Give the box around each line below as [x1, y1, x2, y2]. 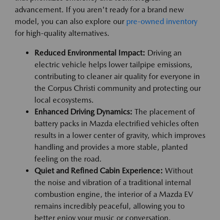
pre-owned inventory [126, 17, 197, 27]
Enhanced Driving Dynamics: [34, 107, 133, 117]
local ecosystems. [34, 95, 94, 105]
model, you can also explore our [15, 17, 126, 27]
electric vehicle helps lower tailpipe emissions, [34, 60, 192, 70]
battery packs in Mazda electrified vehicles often [34, 119, 199, 129]
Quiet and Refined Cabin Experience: [34, 166, 163, 176]
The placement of [133, 107, 195, 117]
